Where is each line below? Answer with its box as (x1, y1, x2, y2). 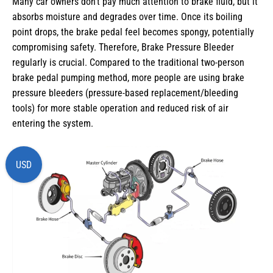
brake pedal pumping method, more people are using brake (12, 72, 244, 84)
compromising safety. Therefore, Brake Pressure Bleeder (12, 41, 234, 54)
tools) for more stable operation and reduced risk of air (12, 102, 229, 115)
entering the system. (12, 118, 93, 130)
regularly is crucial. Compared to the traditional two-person (12, 57, 244, 69)
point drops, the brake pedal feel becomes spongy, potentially (12, 26, 254, 38)
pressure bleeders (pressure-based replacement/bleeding (12, 87, 238, 99)
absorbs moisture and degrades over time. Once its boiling (12, 11, 243, 23)
